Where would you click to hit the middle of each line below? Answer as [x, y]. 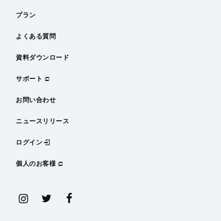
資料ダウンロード [43, 58]
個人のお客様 [36, 164]
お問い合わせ [36, 100]
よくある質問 [36, 37]
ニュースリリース [43, 121]
